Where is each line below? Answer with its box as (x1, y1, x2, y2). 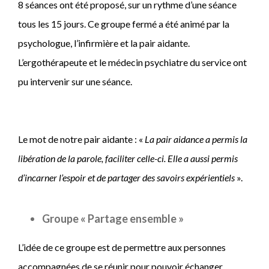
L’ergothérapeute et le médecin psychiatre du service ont (18, 56, 247, 68)
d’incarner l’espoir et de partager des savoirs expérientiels (18, 171, 237, 183)
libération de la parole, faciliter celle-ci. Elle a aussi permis (18, 152, 238, 164)
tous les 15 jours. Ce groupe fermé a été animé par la (18, 17, 229, 29)
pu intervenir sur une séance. (18, 75, 132, 87)
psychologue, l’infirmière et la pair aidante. (18, 37, 190, 49)
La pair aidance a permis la (145, 133, 247, 145)
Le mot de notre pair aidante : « (18, 133, 145, 145)
